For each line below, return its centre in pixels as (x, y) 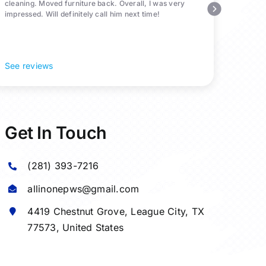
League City (158, 211)
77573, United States (76, 227)
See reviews (29, 66)
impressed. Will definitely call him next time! (83, 14)
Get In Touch (56, 133)
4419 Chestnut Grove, (79, 211)
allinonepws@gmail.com (83, 189)
